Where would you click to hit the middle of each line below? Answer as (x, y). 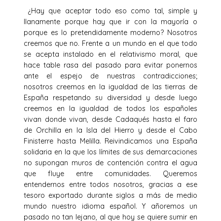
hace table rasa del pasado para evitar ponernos (110, 65)
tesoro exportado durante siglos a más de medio (110, 195)
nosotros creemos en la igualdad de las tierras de (110, 87)
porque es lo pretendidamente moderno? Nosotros (110, 32)
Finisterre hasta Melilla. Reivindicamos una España (110, 141)
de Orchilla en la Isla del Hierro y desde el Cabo (110, 130)
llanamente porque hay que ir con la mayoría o (110, 21)
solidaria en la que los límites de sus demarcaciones (110, 152)
